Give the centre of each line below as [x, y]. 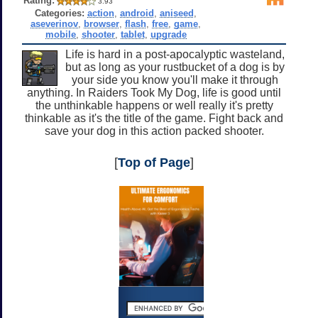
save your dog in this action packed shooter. [154, 131]
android [137, 13]
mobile [60, 34]
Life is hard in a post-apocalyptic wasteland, [175, 54]
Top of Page [154, 162]
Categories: [60, 13]
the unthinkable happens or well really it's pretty [154, 105]
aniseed [177, 13]
